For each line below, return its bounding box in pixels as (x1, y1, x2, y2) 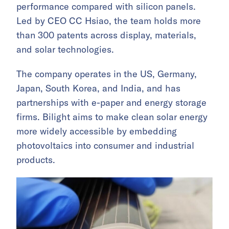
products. (16, 154, 55, 166)
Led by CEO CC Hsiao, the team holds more (16, 15, 201, 27)
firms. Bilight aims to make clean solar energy (16, 111, 208, 123)
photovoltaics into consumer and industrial (16, 140, 194, 152)
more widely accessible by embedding (16, 125, 177, 138)
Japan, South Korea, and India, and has (16, 82, 180, 95)
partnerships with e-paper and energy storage (16, 97, 207, 109)
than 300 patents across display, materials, (16, 29, 196, 41)
